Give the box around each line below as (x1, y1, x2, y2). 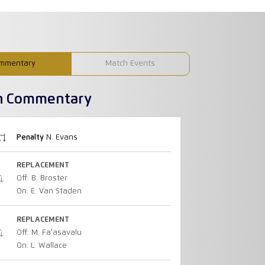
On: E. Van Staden (16, 188, 82, 196)
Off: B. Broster (16, 174, 67, 183)
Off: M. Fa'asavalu (16, 228, 82, 237)
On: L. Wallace (16, 241, 67, 250)
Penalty (16, 133, 44, 141)
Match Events (105, 59, 156, 67)
